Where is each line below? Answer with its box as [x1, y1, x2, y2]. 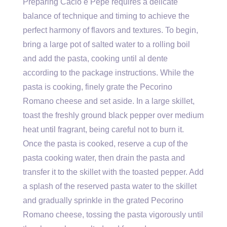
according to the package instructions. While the [23, 68, 194, 77]
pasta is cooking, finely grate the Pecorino [23, 83, 172, 91]
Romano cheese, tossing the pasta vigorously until [23, 210, 203, 219]
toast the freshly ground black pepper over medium [23, 111, 204, 120]
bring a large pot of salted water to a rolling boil [23, 40, 190, 49]
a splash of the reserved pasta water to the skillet [23, 182, 197, 191]
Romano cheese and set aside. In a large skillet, [23, 97, 195, 105]
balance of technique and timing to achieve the [23, 12, 190, 20]
